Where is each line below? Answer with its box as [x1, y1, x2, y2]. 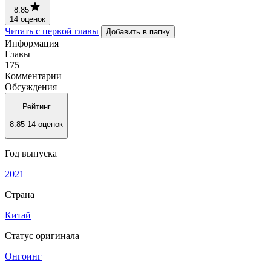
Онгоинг [5, 250, 42, 261]
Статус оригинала [5, 230, 79, 241]
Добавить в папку [106, 27, 170, 36]
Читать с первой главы [5, 25, 99, 36]
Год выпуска [5, 148, 57, 158]
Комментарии [5, 70, 62, 81]
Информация [5, 38, 59, 48]
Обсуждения [5, 81, 57, 92]
